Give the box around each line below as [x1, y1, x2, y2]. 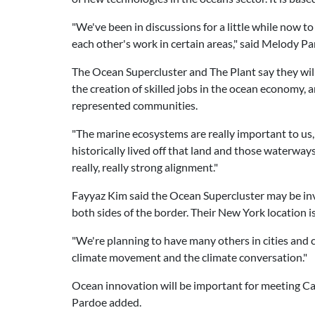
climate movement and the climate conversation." [72, 250, 307, 264]
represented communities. [72, 98, 198, 112]
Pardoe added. [72, 295, 141, 309]
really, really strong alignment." [72, 160, 218, 174]
